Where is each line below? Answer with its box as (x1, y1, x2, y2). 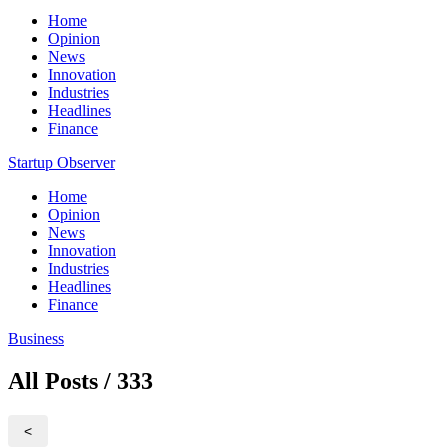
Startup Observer (8, 154, 115, 171)
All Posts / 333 (8, 367, 153, 394)
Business (8, 330, 64, 347)
